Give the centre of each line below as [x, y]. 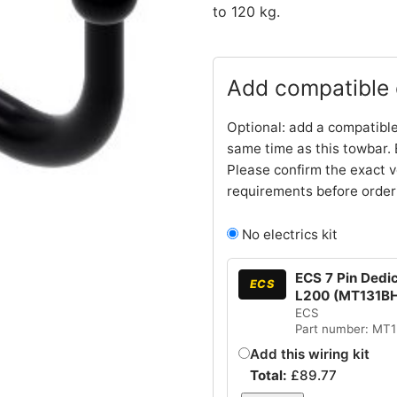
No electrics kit [288, 234]
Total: [270, 375]
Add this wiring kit [309, 354]
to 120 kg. [246, 11]
